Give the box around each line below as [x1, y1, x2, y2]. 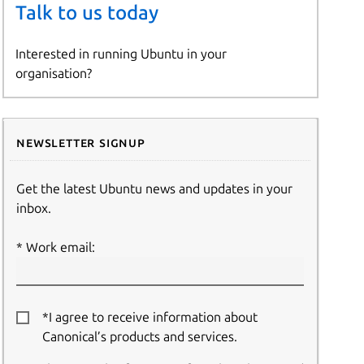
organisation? [15, 66, 93, 81]
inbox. [16, 201, 52, 216]
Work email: [26, 240, 96, 255]
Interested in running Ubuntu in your [15, 46, 227, 62]
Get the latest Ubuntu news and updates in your [16, 181, 293, 197]
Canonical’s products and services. [42, 329, 238, 344]
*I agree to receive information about [42, 310, 258, 325]
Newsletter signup [16, 135, 145, 150]
